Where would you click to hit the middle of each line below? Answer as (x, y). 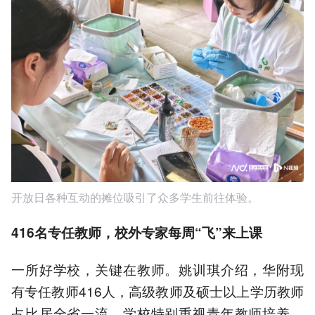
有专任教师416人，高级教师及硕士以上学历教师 (157, 291)
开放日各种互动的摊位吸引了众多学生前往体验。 (135, 198)
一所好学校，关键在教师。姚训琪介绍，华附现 (157, 269)
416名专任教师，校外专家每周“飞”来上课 (137, 233)
